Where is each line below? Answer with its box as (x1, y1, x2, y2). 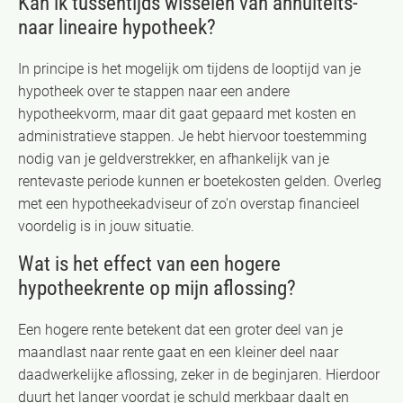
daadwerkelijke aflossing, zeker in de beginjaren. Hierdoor (18, 365, 380, 383)
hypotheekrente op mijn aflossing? (18, 275, 296, 300)
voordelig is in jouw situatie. (18, 217, 194, 235)
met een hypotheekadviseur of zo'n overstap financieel (18, 194, 360, 212)
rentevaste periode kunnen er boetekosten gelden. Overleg (18, 172, 381, 190)
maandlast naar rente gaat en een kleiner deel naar (18, 343, 338, 361)
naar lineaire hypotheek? (18, 14, 216, 40)
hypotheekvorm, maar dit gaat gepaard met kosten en (18, 104, 356, 122)
